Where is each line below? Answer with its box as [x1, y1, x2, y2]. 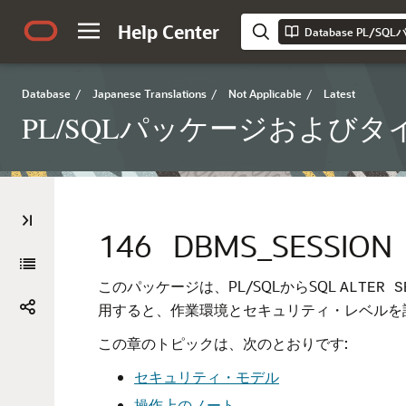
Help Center [118, 20, 219, 43]
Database [22, 86, 71, 101]
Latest [324, 86, 355, 101]
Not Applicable [228, 86, 302, 101]
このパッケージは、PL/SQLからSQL [98, 276, 340, 295]
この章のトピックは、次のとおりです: [98, 333, 348, 353]
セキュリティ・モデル [134, 367, 279, 386]
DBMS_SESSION [173, 226, 392, 265]
